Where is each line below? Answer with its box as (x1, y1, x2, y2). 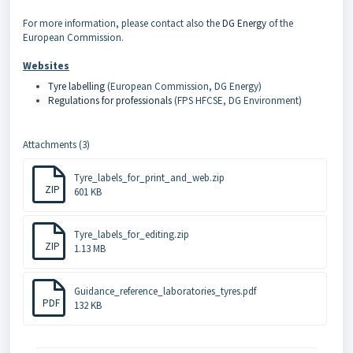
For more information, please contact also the (23, 17, 222, 30)
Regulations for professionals (48, 94, 172, 107)
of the (266, 17, 293, 30)
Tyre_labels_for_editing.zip (74, 228, 189, 241)
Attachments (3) (23, 138, 90, 151)
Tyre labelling (48, 80, 105, 93)
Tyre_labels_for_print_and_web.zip (74, 171, 225, 184)
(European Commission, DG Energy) (105, 80, 262, 93)
